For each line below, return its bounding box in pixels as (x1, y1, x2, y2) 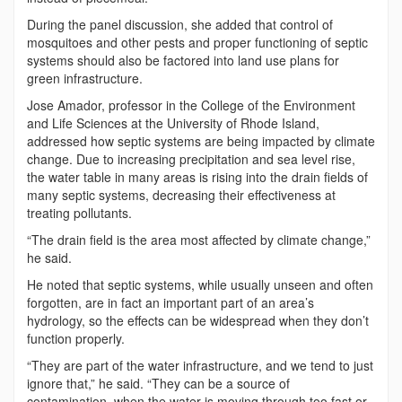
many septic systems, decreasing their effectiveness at (27, 185, 336, 204)
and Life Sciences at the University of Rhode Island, (27, 113, 319, 132)
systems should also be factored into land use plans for (27, 50, 339, 69)
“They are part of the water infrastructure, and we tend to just (27, 355, 373, 374)
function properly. (27, 328, 125, 347)
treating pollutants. (27, 203, 132, 222)
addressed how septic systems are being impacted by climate (27, 131, 375, 150)
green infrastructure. (27, 68, 143, 87)
